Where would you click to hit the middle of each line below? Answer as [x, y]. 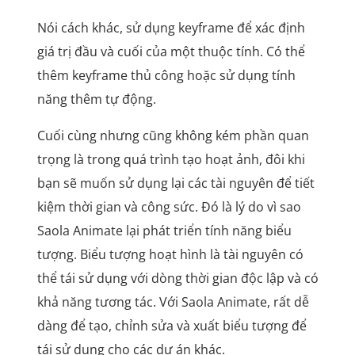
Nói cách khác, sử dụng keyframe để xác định [171, 28]
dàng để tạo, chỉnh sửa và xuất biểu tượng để [172, 326]
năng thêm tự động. [98, 99]
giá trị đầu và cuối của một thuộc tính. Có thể [171, 52]
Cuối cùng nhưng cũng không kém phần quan [173, 136]
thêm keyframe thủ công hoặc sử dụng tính [166, 76]
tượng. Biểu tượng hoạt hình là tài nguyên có [170, 255]
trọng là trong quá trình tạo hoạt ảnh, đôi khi [171, 160]
